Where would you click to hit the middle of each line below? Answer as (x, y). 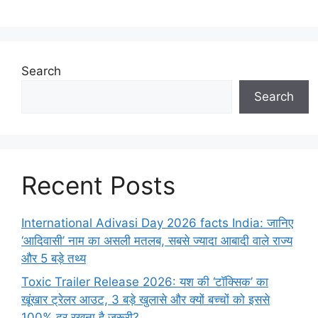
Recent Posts (98, 185)
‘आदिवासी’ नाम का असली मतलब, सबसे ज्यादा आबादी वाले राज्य (157, 240)
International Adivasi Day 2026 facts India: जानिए (157, 223)
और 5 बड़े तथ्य (54, 258)
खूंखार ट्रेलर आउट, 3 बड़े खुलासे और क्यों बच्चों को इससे (146, 300)
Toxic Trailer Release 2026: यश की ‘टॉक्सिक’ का (145, 282)
